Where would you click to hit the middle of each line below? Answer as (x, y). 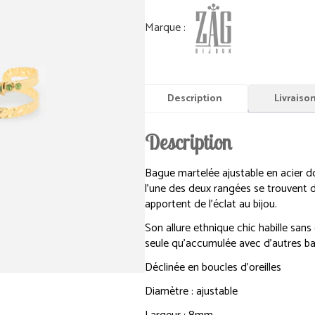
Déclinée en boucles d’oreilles (213, 268)
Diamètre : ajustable (191, 292)
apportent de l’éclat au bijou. (211, 205)
